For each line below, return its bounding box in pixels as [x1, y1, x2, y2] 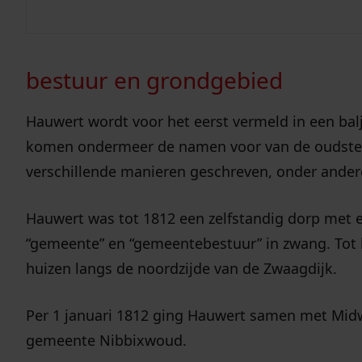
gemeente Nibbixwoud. [26, 330, 191, 351]
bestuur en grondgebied [26, 65, 283, 96]
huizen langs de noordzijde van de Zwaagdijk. [26, 259, 337, 279]
